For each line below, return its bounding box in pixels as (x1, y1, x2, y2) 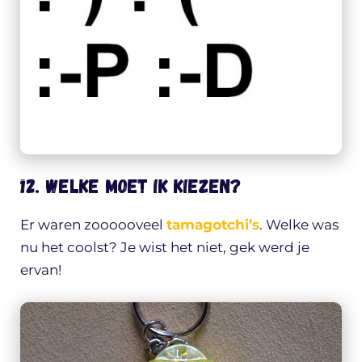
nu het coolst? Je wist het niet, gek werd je (20, 239, 309, 256)
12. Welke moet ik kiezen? (20, 174, 242, 198)
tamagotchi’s (166, 217, 259, 234)
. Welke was (259, 217, 339, 234)
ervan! (20, 262, 61, 279)
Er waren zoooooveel (20, 217, 166, 234)
